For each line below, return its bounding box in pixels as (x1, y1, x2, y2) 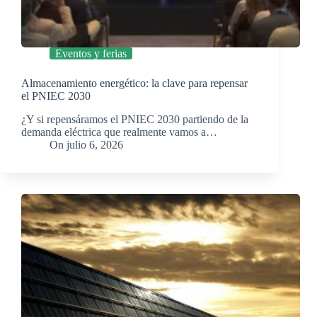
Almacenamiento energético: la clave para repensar (21, 77, 248, 90)
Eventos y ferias (55, 47, 127, 60)
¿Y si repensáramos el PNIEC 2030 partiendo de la (21, 113, 248, 126)
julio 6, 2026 (67, 139, 124, 151)
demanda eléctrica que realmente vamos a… (21, 126, 217, 139)
